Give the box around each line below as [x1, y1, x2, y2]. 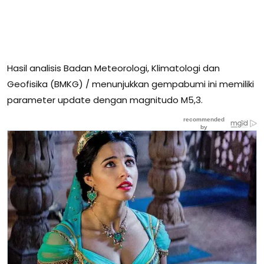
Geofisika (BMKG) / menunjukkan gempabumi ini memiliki [7, 77, 254, 90]
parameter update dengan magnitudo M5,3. [7, 93, 203, 106]
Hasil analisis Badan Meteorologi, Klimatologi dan [7, 61, 220, 74]
